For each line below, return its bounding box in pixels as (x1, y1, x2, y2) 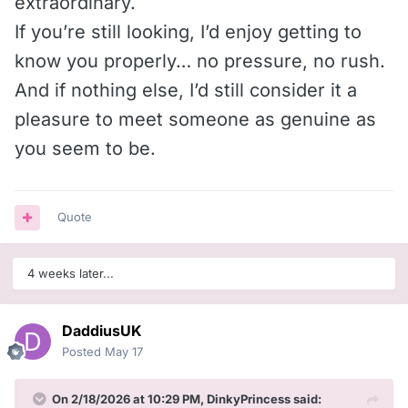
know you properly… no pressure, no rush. (15, 50, 385, 73)
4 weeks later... (27, 266, 114, 281)
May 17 (105, 344, 143, 360)
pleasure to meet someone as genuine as (15, 108, 376, 131)
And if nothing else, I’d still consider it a (15, 79, 357, 102)
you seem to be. (15, 138, 156, 160)
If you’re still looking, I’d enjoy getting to (15, 21, 362, 44)
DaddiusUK (62, 321, 142, 341)
